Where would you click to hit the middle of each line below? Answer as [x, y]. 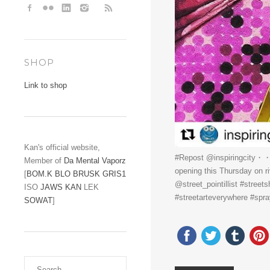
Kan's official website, [62, 147]
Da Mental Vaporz [95, 161]
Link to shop [46, 85]
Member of [44, 161]
